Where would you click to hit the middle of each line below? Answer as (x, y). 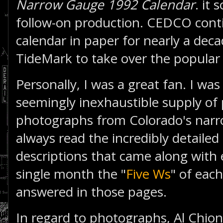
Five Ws (148, 174)
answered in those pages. (93, 192)
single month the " (71, 174)
